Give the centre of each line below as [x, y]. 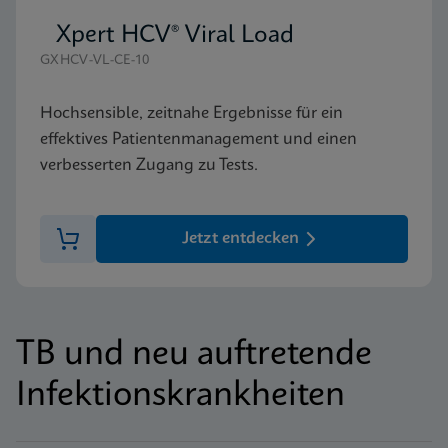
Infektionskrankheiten [180, 395]
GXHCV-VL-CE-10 [95, 60]
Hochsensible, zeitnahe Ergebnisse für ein [191, 113]
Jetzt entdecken [240, 238]
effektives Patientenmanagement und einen [198, 139]
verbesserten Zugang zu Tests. [149, 165]
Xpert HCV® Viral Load [175, 35]
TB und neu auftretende [194, 354]
